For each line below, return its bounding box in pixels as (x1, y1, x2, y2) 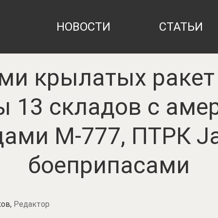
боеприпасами (28, 151, 190, 179)
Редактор (14, 200, 50, 209)
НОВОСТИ (56, 20, 110, 34)
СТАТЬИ (159, 20, 203, 34)
